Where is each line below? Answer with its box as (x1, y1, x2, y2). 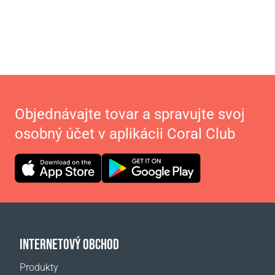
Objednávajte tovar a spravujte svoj (15, 106, 245, 123)
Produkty (20, 261, 58, 273)
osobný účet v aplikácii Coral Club (15, 125, 235, 142)
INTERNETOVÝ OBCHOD (20, 236, 119, 252)
